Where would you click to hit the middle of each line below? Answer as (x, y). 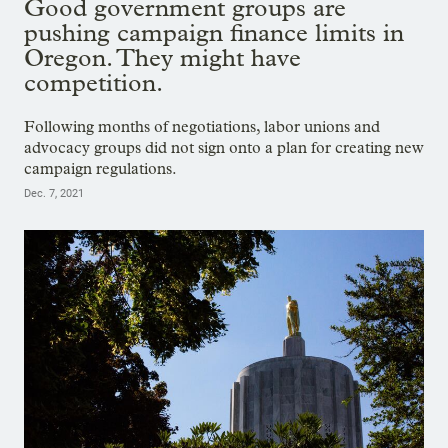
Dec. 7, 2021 (54, 194)
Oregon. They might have (162, 58)
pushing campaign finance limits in (214, 33)
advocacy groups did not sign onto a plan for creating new (224, 148)
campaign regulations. (100, 169)
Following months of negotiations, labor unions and (202, 127)
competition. (93, 83)
